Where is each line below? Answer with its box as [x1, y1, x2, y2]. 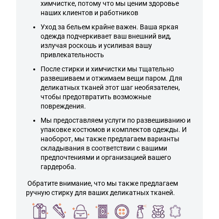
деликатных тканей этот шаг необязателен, [41, 84, 180, 92]
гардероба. [41, 163, 76, 171]
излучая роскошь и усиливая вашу [41, 42, 152, 50]
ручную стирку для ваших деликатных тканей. [26, 189, 175, 197]
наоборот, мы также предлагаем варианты [41, 135, 179, 143]
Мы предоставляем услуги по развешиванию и [41, 116, 191, 125]
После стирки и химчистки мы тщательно [41, 65, 174, 73]
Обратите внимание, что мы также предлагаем [26, 179, 178, 188]
